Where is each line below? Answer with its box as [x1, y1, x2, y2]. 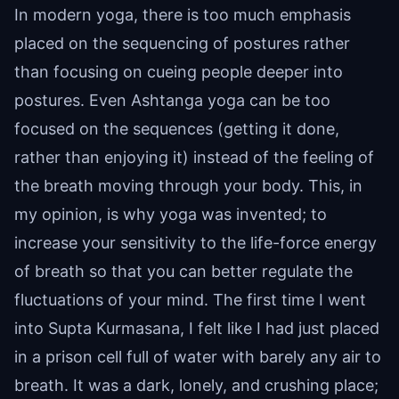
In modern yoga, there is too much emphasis [14, 5, 351, 25]
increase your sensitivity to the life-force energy [14, 233, 377, 253]
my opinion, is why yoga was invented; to [14, 205, 327, 224]
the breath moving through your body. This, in [14, 176, 362, 196]
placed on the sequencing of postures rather [14, 34, 350, 53]
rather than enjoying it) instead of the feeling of [14, 148, 374, 167]
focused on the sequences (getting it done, [14, 119, 339, 139]
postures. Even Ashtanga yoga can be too [14, 91, 330, 110]
